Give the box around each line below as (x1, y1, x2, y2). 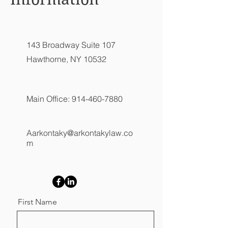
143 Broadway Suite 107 (26, 40, 116, 50)
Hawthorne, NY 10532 (26, 54, 106, 64)
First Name (18, 197, 57, 207)
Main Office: (26, 94, 72, 104)
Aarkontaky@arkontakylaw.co (26, 128, 133, 138)
